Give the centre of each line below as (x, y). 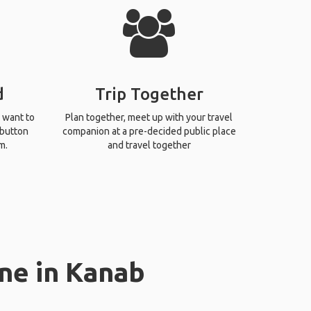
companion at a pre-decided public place (149, 131)
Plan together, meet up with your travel (149, 117)
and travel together (149, 145)
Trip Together (149, 94)
